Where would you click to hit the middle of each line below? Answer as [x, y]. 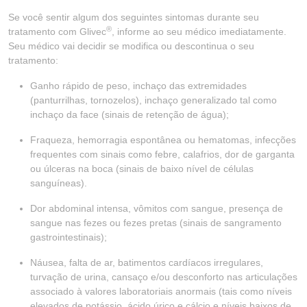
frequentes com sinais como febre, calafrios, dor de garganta [162, 154]
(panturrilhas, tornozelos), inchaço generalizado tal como [153, 100]
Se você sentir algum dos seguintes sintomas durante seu [134, 17]
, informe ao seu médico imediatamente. [199, 32]
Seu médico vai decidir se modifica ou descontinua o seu [131, 46]
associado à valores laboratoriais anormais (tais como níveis [161, 291]
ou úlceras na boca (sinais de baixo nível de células [142, 169]
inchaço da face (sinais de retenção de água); [130, 114]
